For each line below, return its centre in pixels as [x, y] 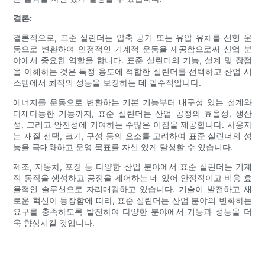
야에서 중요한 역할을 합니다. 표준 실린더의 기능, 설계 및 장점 [132, 60]
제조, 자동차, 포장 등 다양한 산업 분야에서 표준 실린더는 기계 [132, 167]
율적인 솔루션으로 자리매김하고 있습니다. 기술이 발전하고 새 [132, 189]
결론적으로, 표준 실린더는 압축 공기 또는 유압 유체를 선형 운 [132, 38]
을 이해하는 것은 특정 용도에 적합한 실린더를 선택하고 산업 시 [132, 72]
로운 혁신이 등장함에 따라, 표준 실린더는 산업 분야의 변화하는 [132, 201]
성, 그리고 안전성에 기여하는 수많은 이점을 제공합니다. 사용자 [132, 125]
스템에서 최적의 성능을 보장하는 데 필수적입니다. [107, 83]
